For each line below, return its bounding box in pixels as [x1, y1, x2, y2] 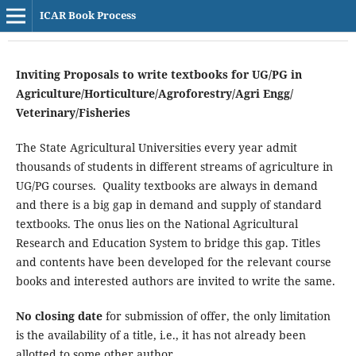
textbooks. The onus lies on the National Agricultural [15, 215, 298, 231]
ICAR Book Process [39, 8, 136, 22]
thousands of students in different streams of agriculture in [15, 158, 333, 174]
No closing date [15, 308, 103, 323]
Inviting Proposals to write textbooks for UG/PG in [15, 66, 302, 82]
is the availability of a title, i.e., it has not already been [15, 327, 306, 342]
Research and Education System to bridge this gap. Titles [15, 234, 320, 250]
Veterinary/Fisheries [15, 104, 130, 120]
